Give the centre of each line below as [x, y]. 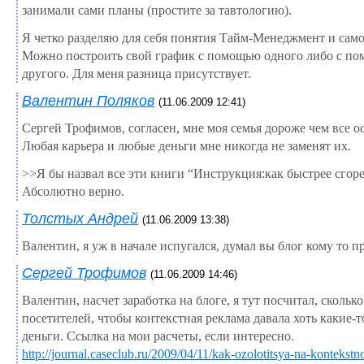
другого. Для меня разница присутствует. [136, 73]
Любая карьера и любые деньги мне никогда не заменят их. [186, 145]
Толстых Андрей [80, 218]
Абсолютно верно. [73, 191]
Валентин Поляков [88, 100]
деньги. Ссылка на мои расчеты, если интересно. [158, 336]
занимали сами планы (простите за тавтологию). [157, 10]
